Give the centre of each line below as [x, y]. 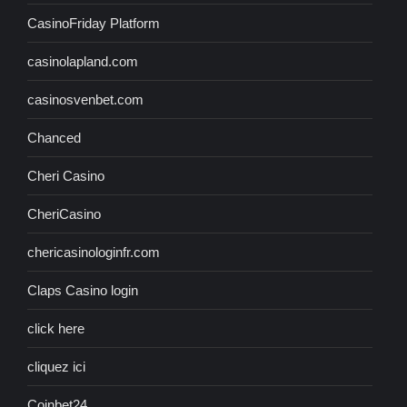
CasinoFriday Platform [94, 24]
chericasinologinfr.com [94, 253]
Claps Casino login [83, 291]
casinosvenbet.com [85, 100]
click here [56, 329]
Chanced [54, 138]
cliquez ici [56, 367]
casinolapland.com [83, 62]
